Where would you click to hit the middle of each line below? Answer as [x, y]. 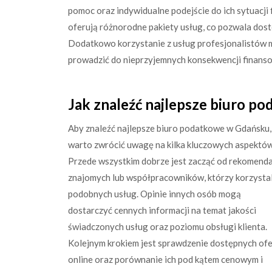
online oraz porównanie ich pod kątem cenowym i [165, 259]
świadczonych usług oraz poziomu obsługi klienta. [168, 226]
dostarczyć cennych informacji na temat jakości [162, 210]
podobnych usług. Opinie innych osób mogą [155, 193]
